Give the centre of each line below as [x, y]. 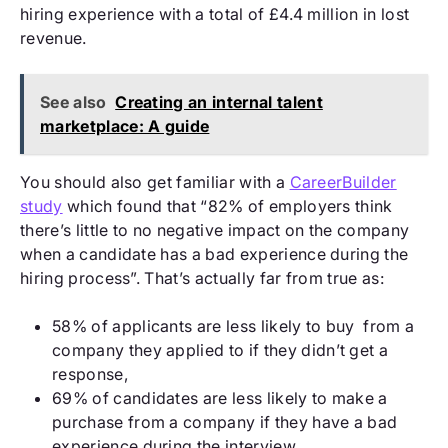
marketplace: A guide [125, 125]
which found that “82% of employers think [227, 205]
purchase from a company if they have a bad [225, 421]
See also [73, 101]
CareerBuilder [343, 181]
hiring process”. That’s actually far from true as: [202, 277]
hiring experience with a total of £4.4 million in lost [215, 13]
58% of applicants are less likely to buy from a [233, 325]
